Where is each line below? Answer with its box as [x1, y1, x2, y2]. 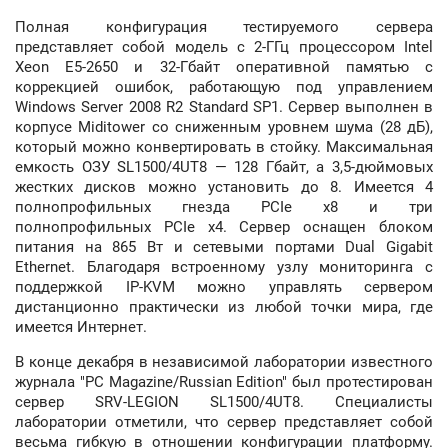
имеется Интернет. [15, 317, 147, 336]
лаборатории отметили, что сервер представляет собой [15, 412, 433, 431]
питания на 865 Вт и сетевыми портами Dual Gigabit [15, 237, 433, 256]
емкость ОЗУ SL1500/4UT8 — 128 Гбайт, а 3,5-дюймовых [15, 157, 433, 176]
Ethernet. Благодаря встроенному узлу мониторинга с [15, 257, 433, 276]
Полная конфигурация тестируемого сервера [15, 17, 433, 36]
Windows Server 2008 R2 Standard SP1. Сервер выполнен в [15, 97, 433, 116]
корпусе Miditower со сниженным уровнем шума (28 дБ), [15, 117, 433, 136]
